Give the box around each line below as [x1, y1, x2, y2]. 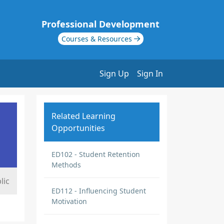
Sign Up [99, 68, 129, 79]
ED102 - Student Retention [51, 149, 140, 159]
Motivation [51, 196, 87, 206]
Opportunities [51, 122, 105, 133]
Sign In [137, 68, 163, 79]
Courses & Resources [61, 34, 134, 43]
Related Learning [51, 110, 115, 121]
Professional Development [41, 18, 159, 30]
